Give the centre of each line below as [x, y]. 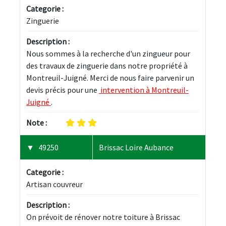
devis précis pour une [63, 90]
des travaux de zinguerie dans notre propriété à [108, 65]
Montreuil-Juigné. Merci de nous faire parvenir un [111, 77]
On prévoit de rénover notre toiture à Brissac [104, 217]
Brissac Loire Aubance [136, 147]
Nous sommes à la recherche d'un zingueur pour [109, 53]
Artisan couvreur [54, 184]
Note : [37, 122]
